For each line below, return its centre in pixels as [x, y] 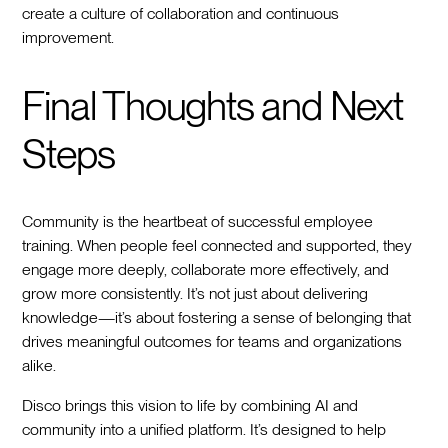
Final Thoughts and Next [212, 105]
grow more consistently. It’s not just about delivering [195, 293]
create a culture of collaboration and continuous [181, 13]
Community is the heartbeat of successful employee [198, 221]
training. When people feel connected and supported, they [217, 245]
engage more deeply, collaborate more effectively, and [206, 269]
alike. [39, 365]
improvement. [68, 37]
